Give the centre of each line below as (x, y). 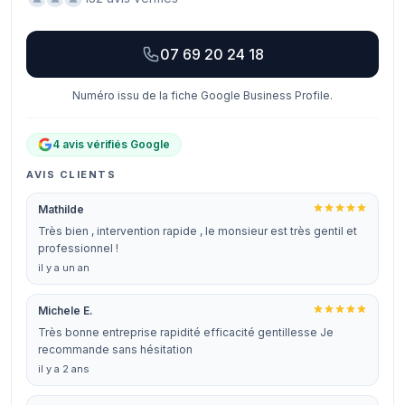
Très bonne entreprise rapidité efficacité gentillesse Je (186, 332)
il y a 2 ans (64, 369)
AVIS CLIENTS (71, 174)
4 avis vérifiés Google (111, 144)
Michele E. (66, 311)
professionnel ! (78, 248)
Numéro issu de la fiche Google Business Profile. (202, 95)
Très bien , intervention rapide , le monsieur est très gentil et (198, 231)
